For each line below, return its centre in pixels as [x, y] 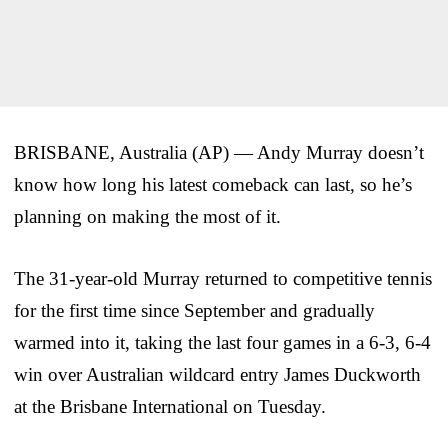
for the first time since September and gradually [194, 310]
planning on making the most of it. [147, 216]
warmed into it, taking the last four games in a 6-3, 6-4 [222, 342]
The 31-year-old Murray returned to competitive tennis [223, 278]
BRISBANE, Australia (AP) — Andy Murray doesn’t [219, 152]
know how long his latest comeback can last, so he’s [213, 184]
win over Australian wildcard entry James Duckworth [217, 374]
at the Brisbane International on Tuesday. [170, 406]
